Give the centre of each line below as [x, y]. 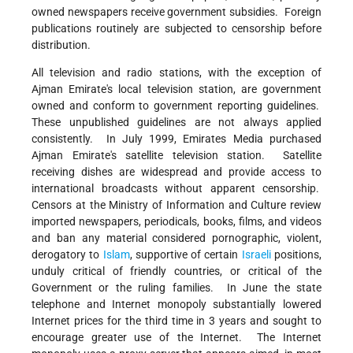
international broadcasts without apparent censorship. [176, 189]
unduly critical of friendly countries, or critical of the [176, 271]
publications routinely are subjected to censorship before [176, 29]
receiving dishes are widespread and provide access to [176, 172]
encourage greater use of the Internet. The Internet [176, 338]
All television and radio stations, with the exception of [176, 73]
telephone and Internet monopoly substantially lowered [176, 305]
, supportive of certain [186, 255]
